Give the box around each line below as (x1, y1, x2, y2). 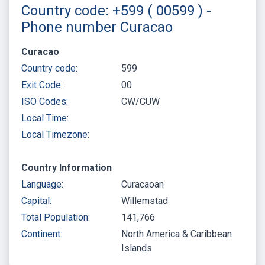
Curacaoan (121, 179, 164, 190)
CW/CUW (121, 96, 160, 108)
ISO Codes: (21, 96, 68, 108)
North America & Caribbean (121, 228, 232, 240)
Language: (21, 179, 63, 190)
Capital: (21, 195, 51, 207)
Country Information (21, 162, 112, 174)
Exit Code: (21, 79, 63, 91)
